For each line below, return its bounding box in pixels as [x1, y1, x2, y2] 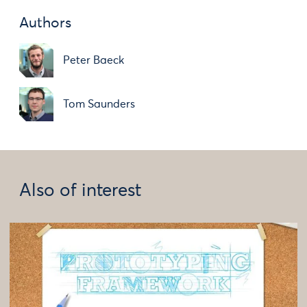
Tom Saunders [63, 99, 135, 110]
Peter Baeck [63, 55, 124, 66]
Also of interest [19, 182, 141, 200]
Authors [19, 16, 71, 31]
